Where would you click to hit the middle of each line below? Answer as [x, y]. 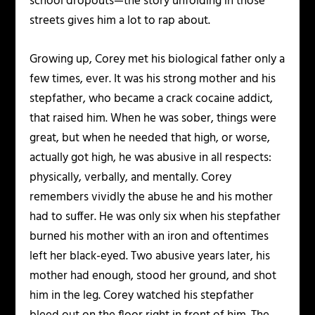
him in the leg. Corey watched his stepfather [142, 296]
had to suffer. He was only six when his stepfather [155, 217]
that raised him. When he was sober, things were [153, 119]
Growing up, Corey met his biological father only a [157, 60]
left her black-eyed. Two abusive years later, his [150, 257]
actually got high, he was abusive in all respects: [151, 158]
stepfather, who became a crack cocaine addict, [152, 99]
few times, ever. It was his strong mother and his [153, 79]
